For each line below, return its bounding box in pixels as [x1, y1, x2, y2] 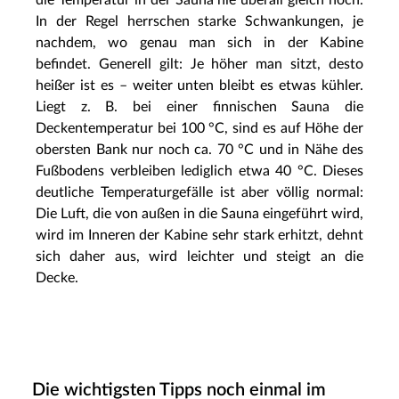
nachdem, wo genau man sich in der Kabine [36, 35, 363, 50]
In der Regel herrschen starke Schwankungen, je [36, 13, 363, 28]
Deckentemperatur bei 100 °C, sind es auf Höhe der [36, 120, 363, 135]
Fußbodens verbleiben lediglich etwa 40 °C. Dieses [36, 163, 363, 178]
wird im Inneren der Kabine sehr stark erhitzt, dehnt [36, 227, 363, 242]
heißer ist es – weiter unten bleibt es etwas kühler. [36, 77, 363, 93]
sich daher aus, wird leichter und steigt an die [36, 248, 363, 264]
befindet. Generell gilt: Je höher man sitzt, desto [36, 56, 363, 71]
